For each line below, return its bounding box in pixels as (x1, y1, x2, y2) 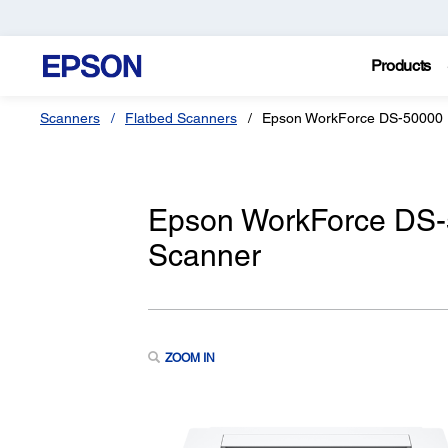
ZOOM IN (164, 350, 215, 365)
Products (370, 56, 432, 75)
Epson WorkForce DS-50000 (262, 110, 443, 126)
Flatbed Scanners (125, 110, 237, 126)
